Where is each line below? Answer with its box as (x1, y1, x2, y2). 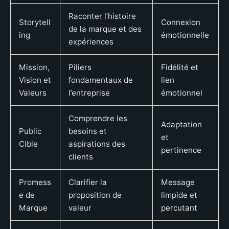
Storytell (19, 17, 51, 27)
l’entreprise (68, 87, 110, 98)
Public (19, 126, 41, 136)
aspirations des (68, 139, 125, 149)
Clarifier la (68, 177, 107, 187)
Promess (19, 177, 51, 187)
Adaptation (161, 119, 202, 129)
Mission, (19, 62, 50, 72)
